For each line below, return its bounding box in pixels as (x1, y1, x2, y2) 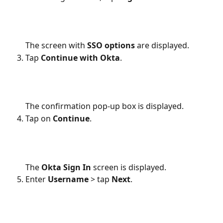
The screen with (25, 40, 87, 51)
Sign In (63, 161, 91, 173)
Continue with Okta (41, 52, 120, 63)
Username (48, 173, 91, 185)
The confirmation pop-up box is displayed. (25, 101, 184, 112)
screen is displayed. (91, 161, 166, 173)
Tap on (25, 112, 53, 124)
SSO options (87, 40, 135, 51)
